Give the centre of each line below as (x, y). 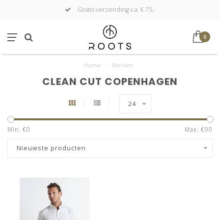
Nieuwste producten (51, 148)
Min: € (17, 129)
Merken (123, 65)
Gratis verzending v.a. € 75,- (116, 10)
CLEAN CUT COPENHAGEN (110, 82)
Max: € (195, 129)
